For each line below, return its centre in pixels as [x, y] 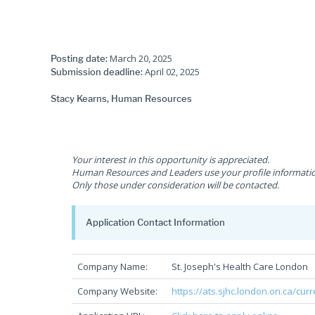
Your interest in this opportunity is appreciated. [171, 160]
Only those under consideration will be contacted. [175, 185]
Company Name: [115, 266]
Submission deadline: [97, 72]
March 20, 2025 [140, 58]
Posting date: [79, 58]
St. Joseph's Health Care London [240, 266]
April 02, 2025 [171, 72]
